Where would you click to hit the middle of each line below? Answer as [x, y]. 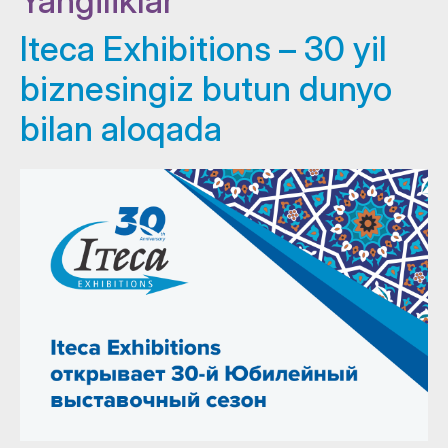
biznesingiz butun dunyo [206, 88]
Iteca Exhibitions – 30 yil [203, 48]
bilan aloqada [121, 128]
